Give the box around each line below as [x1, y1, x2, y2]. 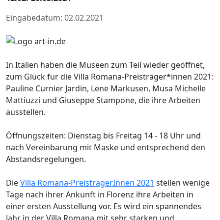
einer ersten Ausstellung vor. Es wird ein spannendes [6, 200, 201, 212]
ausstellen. [6, 106, 46, 117]
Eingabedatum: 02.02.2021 [6, 12, 104, 23]
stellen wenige [154, 177, 210, 188]
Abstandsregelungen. [6, 153, 86, 165]
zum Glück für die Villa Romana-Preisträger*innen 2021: [6, 71, 214, 82]
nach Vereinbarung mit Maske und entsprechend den [6, 141, 205, 153]
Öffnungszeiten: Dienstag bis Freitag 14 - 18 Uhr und [6, 130, 201, 141]
